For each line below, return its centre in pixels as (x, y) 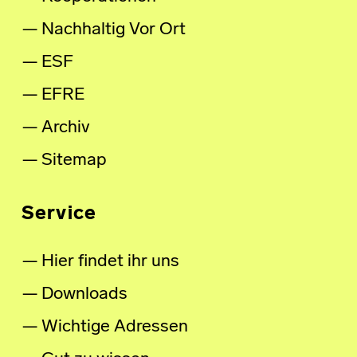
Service (59, 214)
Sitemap (74, 160)
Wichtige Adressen (114, 327)
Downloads (84, 294)
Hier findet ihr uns (110, 261)
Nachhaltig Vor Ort (113, 29)
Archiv (65, 127)
